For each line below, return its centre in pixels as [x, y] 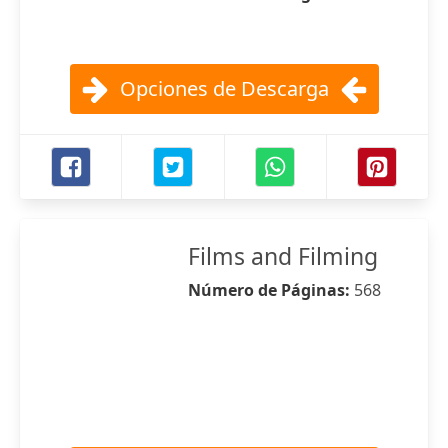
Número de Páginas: [271, 290]
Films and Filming [283, 256]
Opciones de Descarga [224, 88]
